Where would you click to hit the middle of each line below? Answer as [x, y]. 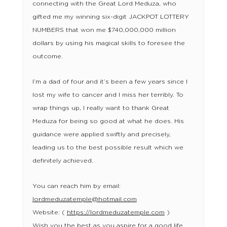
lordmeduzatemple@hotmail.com [84, 199]
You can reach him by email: [76, 186]
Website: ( [49, 213]
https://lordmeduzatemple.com [116, 213]
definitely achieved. [63, 161]
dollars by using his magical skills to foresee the [108, 43]
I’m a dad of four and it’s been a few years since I [110, 82]
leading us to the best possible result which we [108, 148]
